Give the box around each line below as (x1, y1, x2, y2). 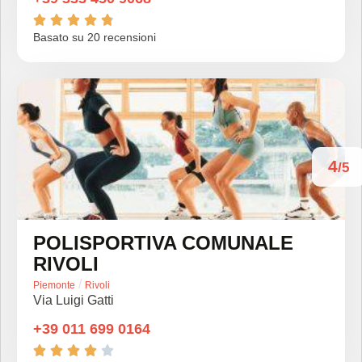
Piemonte (33, 280, 75, 291)
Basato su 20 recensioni (33, 31, 156, 44)
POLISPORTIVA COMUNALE (33, 232, 293, 254)
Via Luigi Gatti (33, 293, 114, 307)
